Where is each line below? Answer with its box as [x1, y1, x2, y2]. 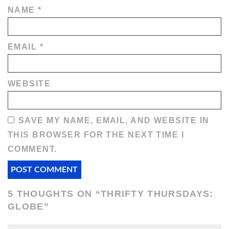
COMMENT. [8, 145, 57, 154]
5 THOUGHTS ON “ [8, 188, 101, 199]
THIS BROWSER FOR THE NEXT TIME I [8, 130, 185, 140]
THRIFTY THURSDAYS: [100, 188, 214, 199]
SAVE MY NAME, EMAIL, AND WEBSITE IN [18, 116, 210, 125]
